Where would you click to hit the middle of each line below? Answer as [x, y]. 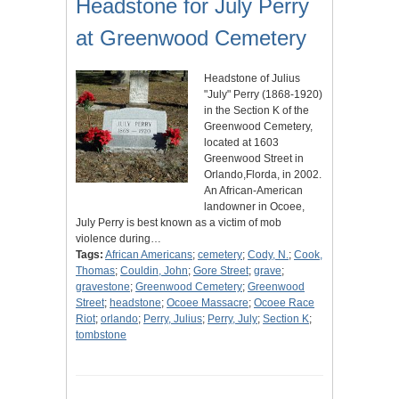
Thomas [95, 271]
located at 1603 [241, 143]
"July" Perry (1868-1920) [263, 95]
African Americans [149, 255]
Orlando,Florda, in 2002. [263, 175]
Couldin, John [154, 271]
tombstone [101, 335]
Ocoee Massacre [208, 303]
